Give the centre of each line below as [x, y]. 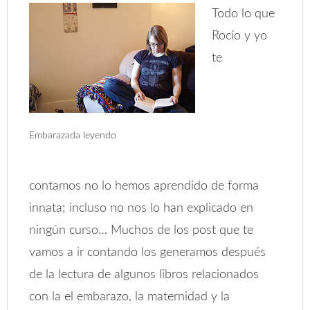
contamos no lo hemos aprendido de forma [144, 186]
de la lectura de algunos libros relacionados [144, 275]
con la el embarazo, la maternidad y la [130, 297]
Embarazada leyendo [73, 136]
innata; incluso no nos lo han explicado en [142, 208]
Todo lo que [244, 14]
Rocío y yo [240, 36]
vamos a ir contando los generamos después [148, 253]
